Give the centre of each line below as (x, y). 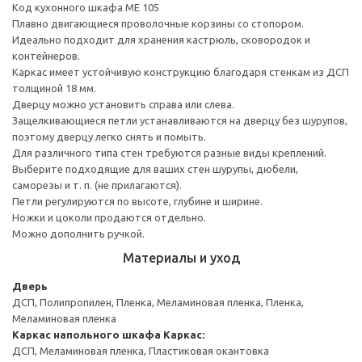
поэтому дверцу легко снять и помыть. (109, 136)
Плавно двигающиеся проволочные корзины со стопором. (158, 23)
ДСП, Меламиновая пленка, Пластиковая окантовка (141, 350)
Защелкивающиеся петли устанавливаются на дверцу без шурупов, (180, 120)
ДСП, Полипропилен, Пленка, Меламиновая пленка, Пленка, (158, 302)
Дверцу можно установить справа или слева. (123, 104)
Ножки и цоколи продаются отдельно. (109, 217)
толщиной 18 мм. (54, 88)
